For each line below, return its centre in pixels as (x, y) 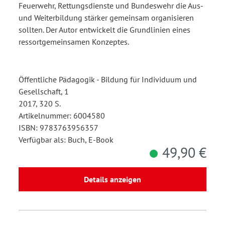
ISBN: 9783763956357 (59, 128)
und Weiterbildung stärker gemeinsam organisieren (106, 18)
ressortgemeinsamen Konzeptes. (74, 42)
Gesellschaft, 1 (44, 92)
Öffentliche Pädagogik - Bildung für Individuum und (108, 80)
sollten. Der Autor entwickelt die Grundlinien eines (104, 30)
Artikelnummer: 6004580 (62, 116)
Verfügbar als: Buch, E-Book (66, 140)
